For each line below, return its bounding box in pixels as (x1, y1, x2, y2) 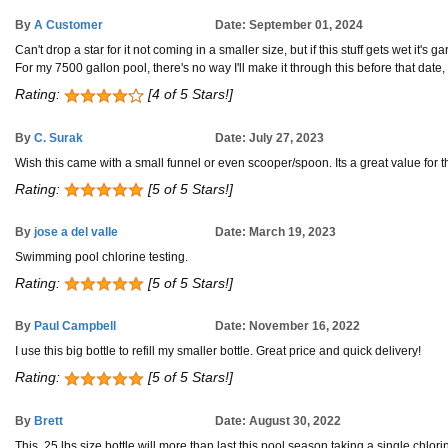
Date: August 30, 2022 (215, 413, 341, 428)
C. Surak (34, 130, 83, 145)
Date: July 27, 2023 (215, 130, 324, 145)
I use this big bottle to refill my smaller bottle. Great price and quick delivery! (15, 344, 421, 359)
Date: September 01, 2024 (215, 18, 363, 33)
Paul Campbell (34, 319, 116, 334)
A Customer (34, 18, 103, 33)
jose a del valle (34, 224, 118, 239)
